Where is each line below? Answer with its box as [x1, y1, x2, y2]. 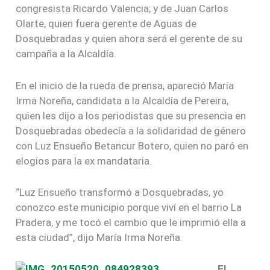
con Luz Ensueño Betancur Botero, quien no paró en [16, 139, 249, 152]
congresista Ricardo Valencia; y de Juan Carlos [16, 2, 229, 15]
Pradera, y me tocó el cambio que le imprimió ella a [16, 216, 246, 228]
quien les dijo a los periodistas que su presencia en [16, 109, 246, 122]
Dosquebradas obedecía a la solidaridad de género [16, 124, 246, 137]
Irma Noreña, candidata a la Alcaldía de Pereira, [16, 94, 229, 107]
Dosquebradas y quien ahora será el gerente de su [16, 33, 243, 45]
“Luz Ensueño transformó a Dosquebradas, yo [16, 186, 224, 198]
